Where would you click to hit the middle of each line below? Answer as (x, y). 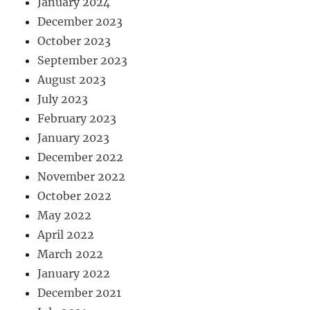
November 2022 (82, 177)
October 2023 (74, 41)
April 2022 (66, 235)
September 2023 (83, 61)
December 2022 (81, 157)
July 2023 (63, 99)
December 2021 (80, 293)
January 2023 (74, 138)
